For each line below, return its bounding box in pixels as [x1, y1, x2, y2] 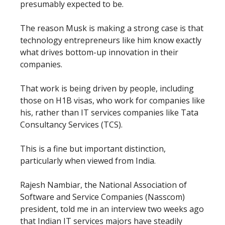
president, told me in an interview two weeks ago [20, 203, 204, 214]
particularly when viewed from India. [20, 155, 156, 166]
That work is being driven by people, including [20, 82, 194, 94]
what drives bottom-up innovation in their [20, 46, 178, 58]
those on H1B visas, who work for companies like [20, 94, 205, 106]
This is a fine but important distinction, [20, 143, 166, 154]
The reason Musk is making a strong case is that [20, 22, 203, 34]
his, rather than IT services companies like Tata [20, 106, 198, 118]
